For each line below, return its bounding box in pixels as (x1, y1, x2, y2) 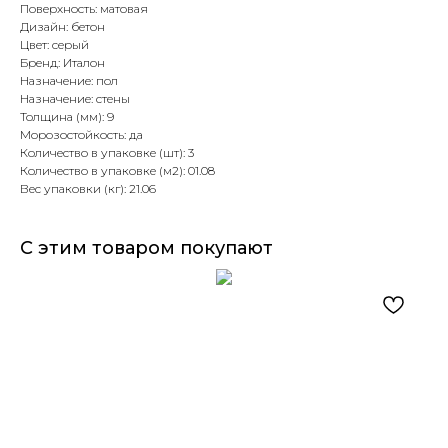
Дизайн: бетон (20, 18, 105, 34)
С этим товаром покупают (20, 236, 273, 259)
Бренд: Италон (20, 54, 105, 70)
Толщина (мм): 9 (20, 108, 114, 124)
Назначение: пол (20, 72, 118, 88)
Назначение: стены (20, 90, 130, 106)
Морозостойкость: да (20, 126, 143, 142)
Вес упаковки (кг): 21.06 (20, 180, 156, 196)
